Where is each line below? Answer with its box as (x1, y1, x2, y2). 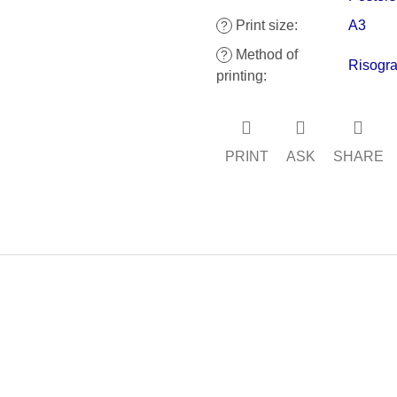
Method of (231, 46, 298, 62)
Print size (231, 17, 294, 33)
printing (215, 67, 263, 83)
